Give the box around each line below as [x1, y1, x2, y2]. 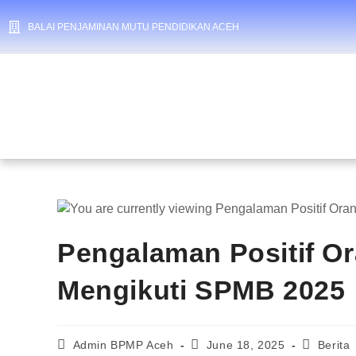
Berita [317, 339, 350, 351]
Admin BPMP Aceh [72, 339, 174, 351]
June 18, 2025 [206, 339, 285, 351]
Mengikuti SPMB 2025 [57, 275, 346, 305]
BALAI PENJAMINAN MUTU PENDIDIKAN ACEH [28, 21, 239, 33]
